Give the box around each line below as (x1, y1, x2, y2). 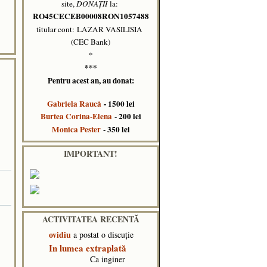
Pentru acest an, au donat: (47, 74, 134, 86)
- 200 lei (111, 110, 141, 123)
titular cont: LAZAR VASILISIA (36, 23, 145, 35)
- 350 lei (100, 123, 130, 135)
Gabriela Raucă (46, 97, 101, 110)
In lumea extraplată (49, 241, 126, 254)
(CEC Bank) (71, 36, 110, 48)
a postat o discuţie (71, 228, 133, 240)
